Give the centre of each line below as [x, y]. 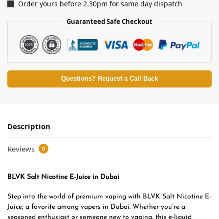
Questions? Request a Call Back [109, 79]
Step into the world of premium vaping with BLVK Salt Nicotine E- [109, 197]
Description [29, 126]
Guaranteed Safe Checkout [109, 22]
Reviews [22, 148]
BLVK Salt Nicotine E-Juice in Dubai [63, 177]
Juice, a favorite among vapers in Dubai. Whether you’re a [96, 207]
